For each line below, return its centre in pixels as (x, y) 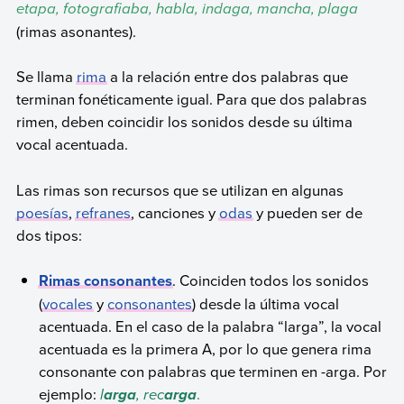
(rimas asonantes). (76, 31)
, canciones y (174, 212)
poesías (42, 212)
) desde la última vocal (266, 304)
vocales (68, 304)
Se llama (46, 77)
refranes (103, 212)
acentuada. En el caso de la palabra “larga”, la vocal (211, 326)
